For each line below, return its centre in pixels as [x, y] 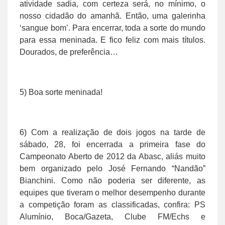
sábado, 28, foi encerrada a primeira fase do [113, 144]
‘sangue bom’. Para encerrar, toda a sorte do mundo [113, 28]
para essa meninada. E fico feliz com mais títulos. [113, 40]
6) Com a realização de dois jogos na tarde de [113, 132]
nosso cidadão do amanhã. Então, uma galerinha [113, 16]
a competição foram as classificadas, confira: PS [113, 204]
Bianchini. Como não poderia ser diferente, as [113, 180]
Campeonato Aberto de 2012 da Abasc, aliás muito [113, 156]
